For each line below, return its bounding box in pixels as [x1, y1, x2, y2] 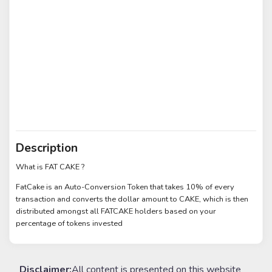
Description [16, 140, 78, 156]
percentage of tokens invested [16, 218, 123, 229]
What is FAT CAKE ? [16, 161, 85, 173]
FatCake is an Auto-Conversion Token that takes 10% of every [16, 182, 235, 193]
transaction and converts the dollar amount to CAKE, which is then [16, 194, 249, 205]
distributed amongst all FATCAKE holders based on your [16, 206, 217, 217]
